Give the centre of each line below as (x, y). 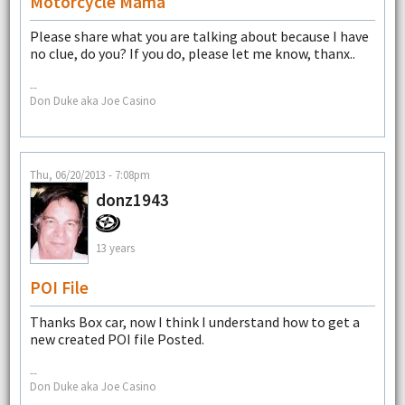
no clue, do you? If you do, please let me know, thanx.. (192, 54)
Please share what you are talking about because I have (199, 37)
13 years (115, 248)
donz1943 (132, 199)
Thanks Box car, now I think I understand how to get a (194, 321)
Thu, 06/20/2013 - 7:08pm (89, 174)
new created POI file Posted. (117, 339)
